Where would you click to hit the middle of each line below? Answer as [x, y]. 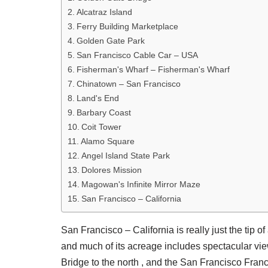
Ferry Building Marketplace [127, 27]
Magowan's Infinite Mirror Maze [141, 185]
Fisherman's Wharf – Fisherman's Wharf [153, 70]
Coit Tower [101, 127]
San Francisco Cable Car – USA [137, 55]
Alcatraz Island [104, 12]
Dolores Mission [111, 170]
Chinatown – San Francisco [128, 84]
